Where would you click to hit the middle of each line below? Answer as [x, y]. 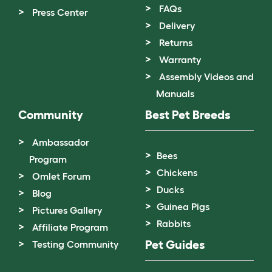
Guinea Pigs [183, 206]
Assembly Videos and [206, 76]
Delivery [177, 25]
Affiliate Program [70, 227]
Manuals [175, 93]
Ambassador [61, 142]
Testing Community [75, 244]
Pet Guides [175, 244]
